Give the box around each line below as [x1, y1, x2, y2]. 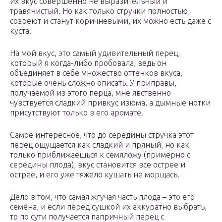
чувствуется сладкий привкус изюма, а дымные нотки [10, 98, 211, 108]
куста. [10, 26, 31, 36]
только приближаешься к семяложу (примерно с [10, 150, 190, 160]
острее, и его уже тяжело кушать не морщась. [10, 170, 179, 179]
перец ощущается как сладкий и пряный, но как [10, 140, 189, 150]
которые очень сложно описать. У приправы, [10, 78, 176, 88]
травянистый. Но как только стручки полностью [10, 6, 188, 16]
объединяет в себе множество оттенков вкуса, [10, 68, 182, 78]
